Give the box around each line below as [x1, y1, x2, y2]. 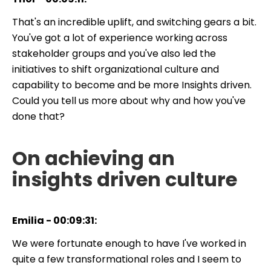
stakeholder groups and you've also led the [12, 46, 216, 60]
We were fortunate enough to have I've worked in [12, 236, 246, 250]
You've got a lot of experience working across [12, 30, 227, 45]
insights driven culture [12, 165, 241, 193]
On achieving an [12, 144, 175, 172]
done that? [12, 109, 65, 123]
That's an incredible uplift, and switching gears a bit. [12, 15, 256, 29]
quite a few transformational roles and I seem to [12, 252, 241, 266]
